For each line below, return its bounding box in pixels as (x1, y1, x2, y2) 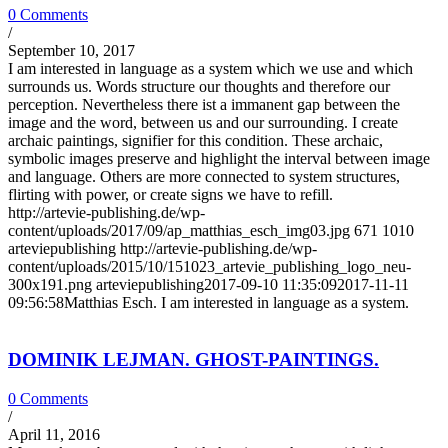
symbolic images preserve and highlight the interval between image (8, 150, 430, 168)
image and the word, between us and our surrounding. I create (8, 114, 398, 132)
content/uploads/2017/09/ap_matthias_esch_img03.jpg (8, 222, 350, 240)
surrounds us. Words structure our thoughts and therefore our (8, 78, 390, 96)
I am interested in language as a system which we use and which (8, 60, 413, 78)
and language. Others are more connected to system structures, (8, 168, 400, 186)
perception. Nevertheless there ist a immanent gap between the (8, 96, 400, 114)
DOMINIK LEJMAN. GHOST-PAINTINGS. (8, 348, 379, 370)
